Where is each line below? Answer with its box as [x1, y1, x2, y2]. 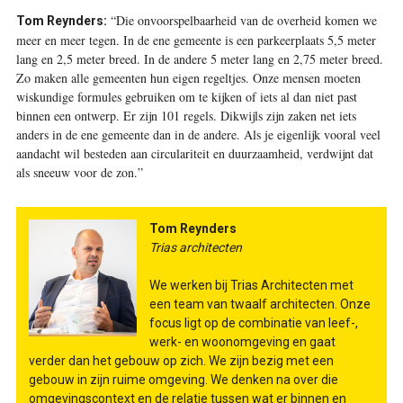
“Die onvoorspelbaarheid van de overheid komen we [106, 11, 377, 29]
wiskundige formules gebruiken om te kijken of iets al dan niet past [15, 87, 357, 105]
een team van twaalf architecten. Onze [148, 296, 371, 311]
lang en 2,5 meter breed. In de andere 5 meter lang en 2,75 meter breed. [15, 49, 383, 67]
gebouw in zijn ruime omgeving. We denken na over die [28, 372, 338, 387]
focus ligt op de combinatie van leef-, [148, 315, 358, 330]
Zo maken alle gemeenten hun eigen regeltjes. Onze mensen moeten [15, 68, 361, 86]
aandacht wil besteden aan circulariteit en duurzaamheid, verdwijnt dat [15, 144, 373, 162]
